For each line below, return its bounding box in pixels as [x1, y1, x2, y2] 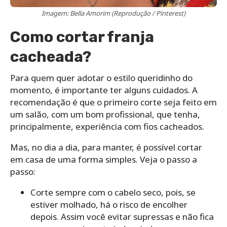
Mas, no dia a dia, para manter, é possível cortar [10, 141, 202, 153]
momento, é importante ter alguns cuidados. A [10, 84, 198, 96]
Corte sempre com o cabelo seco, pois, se [30, 186, 196, 198]
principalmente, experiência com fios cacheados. [10, 120, 206, 132]
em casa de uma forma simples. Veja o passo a [10, 153, 197, 165]
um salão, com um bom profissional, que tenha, [10, 108, 200, 120]
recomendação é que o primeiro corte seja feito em [10, 96, 217, 108]
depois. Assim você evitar [30, 210, 133, 222]
